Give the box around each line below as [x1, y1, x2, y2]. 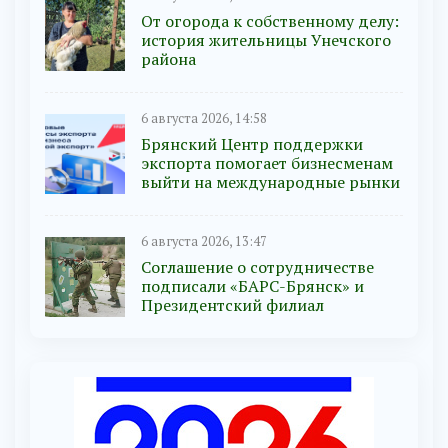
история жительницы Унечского [141, 29, 391, 52]
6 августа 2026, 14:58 [141, 110, 267, 128]
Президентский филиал [141, 294, 324, 317]
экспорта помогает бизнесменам [141, 152, 393, 175]
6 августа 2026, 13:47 [141, 233, 267, 251]
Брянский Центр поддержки [141, 133, 363, 156]
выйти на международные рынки [141, 171, 400, 194]
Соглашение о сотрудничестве [141, 256, 374, 279]
